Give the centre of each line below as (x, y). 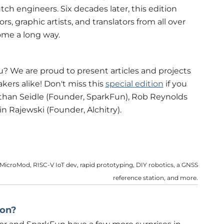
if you (175, 83)
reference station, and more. (155, 177)
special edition (134, 83)
